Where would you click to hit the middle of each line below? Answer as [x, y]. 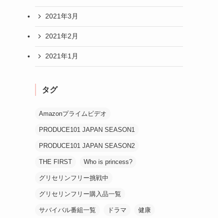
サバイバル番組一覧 [67, 210]
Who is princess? [108, 162]
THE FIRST [55, 162]
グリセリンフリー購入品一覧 [80, 194]
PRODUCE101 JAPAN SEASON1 [87, 129]
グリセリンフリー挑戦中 [74, 178]
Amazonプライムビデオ [73, 113]
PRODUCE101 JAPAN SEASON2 [87, 145]
